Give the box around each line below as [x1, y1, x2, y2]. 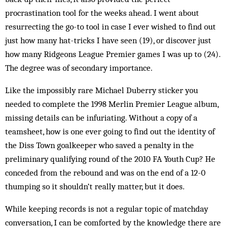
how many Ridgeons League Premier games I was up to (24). [5, 49, 220, 59]
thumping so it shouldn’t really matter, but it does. [5, 181, 185, 191]
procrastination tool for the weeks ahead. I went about [5, 8, 199, 18]
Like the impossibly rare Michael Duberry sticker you [5, 85, 198, 95]
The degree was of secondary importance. [5, 63, 153, 73]
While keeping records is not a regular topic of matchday [5, 204, 208, 214]
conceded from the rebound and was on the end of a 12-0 [5, 167, 206, 178]
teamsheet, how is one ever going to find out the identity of [5, 126, 215, 136]
